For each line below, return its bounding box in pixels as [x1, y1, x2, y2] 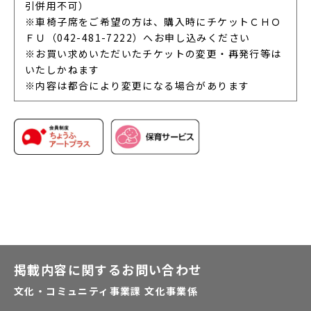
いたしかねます [25, 62, 100, 77]
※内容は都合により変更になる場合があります [25, 78, 250, 93]
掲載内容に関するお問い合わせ [14, 260, 203, 279]
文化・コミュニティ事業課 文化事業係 [14, 284, 199, 299]
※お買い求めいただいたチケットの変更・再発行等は [25, 47, 282, 61]
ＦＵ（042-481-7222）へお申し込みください [25, 31, 251, 45]
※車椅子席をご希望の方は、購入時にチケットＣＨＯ [25, 15, 282, 29]
